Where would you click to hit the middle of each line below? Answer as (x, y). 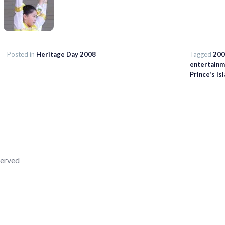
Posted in (22, 54)
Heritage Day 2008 (66, 54)
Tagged (201, 54)
